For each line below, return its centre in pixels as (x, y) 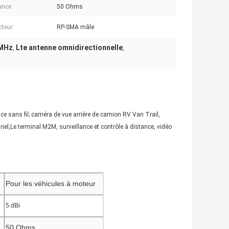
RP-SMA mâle (75, 27)
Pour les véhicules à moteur (51, 184)
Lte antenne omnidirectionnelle (69, 48)
